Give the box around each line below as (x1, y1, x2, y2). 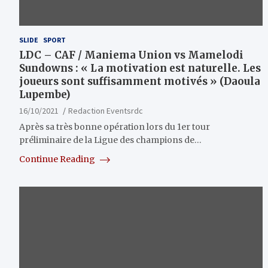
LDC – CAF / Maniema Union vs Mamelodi (19, 48, 243, 62)
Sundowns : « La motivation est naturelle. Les (19, 62, 261, 75)
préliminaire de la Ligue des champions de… (19, 135, 202, 146)
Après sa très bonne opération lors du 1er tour (19, 121, 210, 133)
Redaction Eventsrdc (68, 105, 143, 117)
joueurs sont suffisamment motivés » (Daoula (19, 75, 260, 89)
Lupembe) (19, 88, 71, 102)
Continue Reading (19, 154, 97, 165)
